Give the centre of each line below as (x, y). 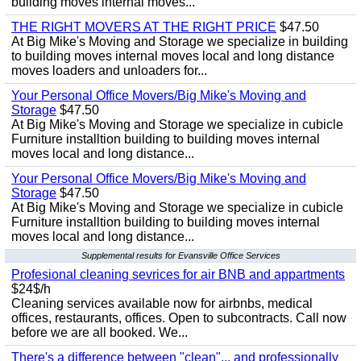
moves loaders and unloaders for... (109, 71)
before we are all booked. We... (100, 332)
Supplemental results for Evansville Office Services (180, 255)
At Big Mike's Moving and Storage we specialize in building (180, 41)
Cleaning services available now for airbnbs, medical (162, 303)
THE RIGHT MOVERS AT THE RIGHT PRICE (144, 27)
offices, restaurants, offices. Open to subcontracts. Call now (179, 318)
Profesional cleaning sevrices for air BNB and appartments (178, 274)
